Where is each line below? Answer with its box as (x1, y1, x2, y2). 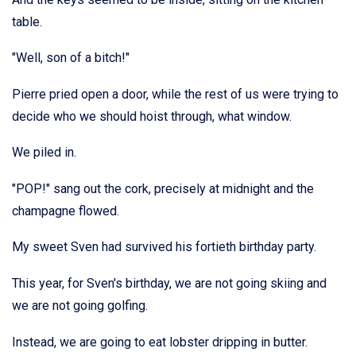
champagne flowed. (12, 203, 119, 219)
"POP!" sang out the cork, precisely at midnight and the (12, 180, 314, 196)
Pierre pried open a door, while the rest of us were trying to (12, 86, 339, 102)
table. (12, 14, 42, 29)
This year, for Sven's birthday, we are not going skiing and (12, 276, 327, 292)
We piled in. (12, 145, 76, 161)
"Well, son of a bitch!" (12, 50, 130, 66)
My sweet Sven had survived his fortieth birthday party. (12, 239, 316, 255)
